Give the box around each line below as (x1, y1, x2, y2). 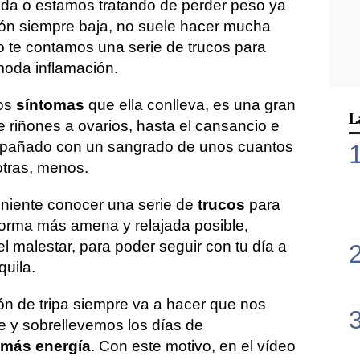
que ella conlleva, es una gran (84, 96, 296, 113)
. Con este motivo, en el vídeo (91, 337, 296, 354)
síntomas (16, 96, 84, 113)
